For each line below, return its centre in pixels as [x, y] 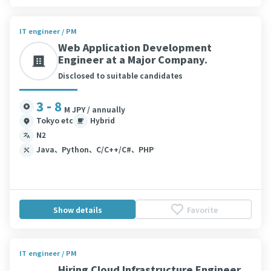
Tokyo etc [55, 120]
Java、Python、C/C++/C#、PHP [95, 149]
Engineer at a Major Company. [133, 59]
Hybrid [103, 120]
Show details [77, 209]
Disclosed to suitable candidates [120, 75]
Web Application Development [135, 47]
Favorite [202, 209]
